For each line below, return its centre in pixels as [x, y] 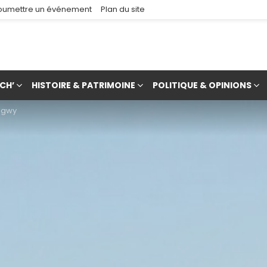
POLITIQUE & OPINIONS [202, 86]
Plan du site [123, 9]
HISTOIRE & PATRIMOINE [83, 86]
